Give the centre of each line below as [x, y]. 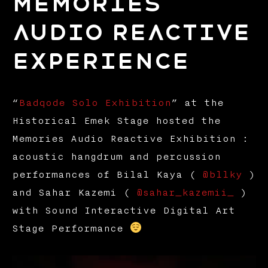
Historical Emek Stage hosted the [116, 121]
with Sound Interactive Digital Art [123, 211]
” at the [197, 103]
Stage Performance [71, 229]
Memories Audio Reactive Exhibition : [130, 139]
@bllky [222, 175]
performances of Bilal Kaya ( [107, 175]
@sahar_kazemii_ [185, 193]
